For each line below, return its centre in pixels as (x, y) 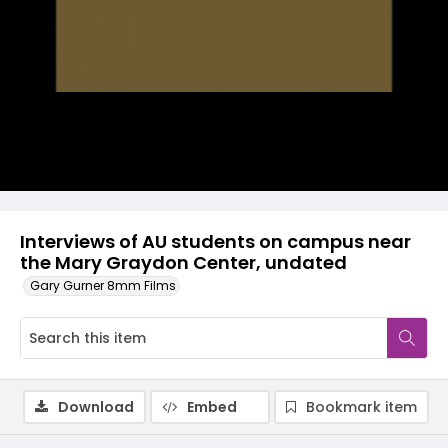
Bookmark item (361, 407)
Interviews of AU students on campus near (215, 241)
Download (96, 407)
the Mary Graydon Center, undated (183, 262)
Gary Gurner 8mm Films (103, 285)
